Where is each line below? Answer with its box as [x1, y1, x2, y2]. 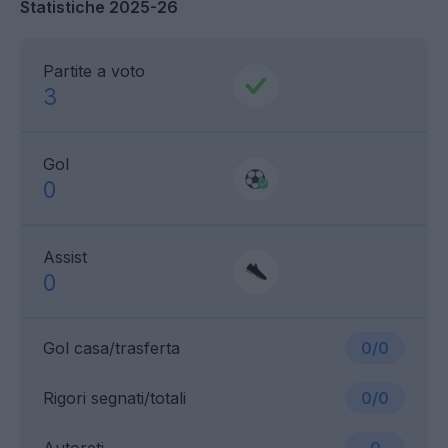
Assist [43, 247, 87, 268]
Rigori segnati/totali [43, 388, 186, 409]
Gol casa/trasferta [43, 338, 180, 359]
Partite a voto [43, 61, 145, 82]
